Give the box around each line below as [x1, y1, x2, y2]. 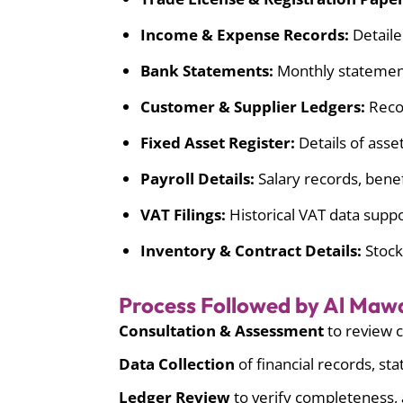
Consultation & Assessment [119, 320, 324, 342]
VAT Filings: [140, 204, 226, 226]
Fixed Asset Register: [140, 132, 295, 154]
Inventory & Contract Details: [140, 240, 365, 262]
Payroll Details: [140, 168, 258, 190]
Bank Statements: [140, 60, 277, 82]
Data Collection [119, 354, 235, 375]
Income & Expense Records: [140, 24, 353, 46]
